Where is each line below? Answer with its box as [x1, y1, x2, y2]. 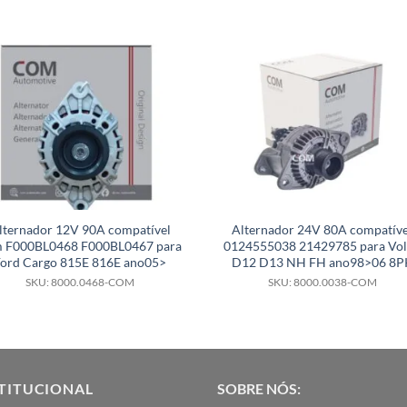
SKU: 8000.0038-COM [267, 274, 377, 289]
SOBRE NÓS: [217, 379, 301, 397]
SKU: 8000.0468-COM [25, 274, 135, 289]
